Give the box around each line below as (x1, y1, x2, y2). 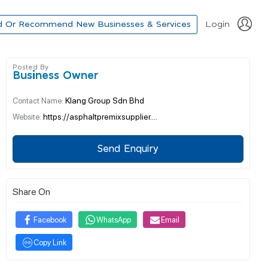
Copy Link (33, 237, 66, 247)
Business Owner (13, 71, 99, 81)
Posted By (13, 64, 48, 71)
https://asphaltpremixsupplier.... (43, 111, 157, 121)
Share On (13, 185, 50, 197)
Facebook (33, 214, 66, 224)
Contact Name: (13, 95, 65, 105)
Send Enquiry (98, 144, 159, 154)
